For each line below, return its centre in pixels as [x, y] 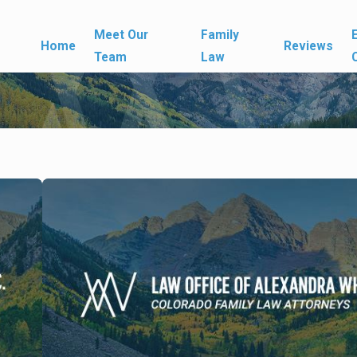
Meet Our [122, 35]
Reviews [308, 46]
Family [220, 35]
